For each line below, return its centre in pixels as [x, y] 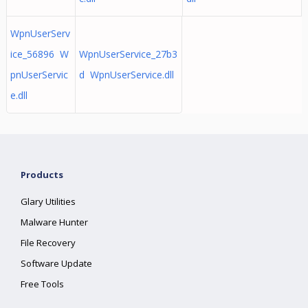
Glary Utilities [48, 201]
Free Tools [43, 284]
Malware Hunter [55, 222]
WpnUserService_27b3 [128, 54]
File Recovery [48, 243]
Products [42, 175]
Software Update [57, 263]
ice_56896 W [39, 54]
